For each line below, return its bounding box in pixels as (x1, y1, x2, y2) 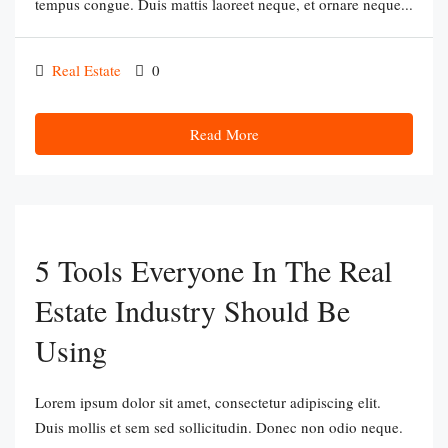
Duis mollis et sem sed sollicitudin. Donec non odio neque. (35, 417, 403, 437)
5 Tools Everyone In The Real (35, 250, 392, 290)
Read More (189, 124, 259, 144)
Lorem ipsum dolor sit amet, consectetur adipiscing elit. (35, 392, 381, 412)
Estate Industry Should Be (35, 290, 350, 330)
